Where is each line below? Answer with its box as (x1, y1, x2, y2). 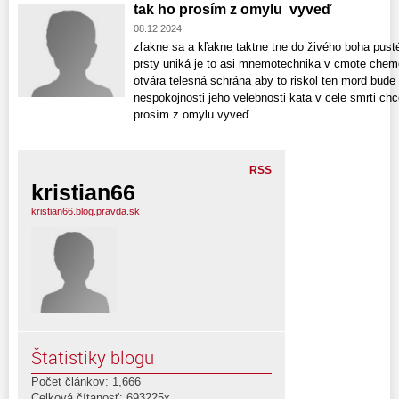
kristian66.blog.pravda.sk (31, 205, 140, 216)
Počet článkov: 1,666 (31, 374, 141, 388)
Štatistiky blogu (31, 345, 154, 370)
